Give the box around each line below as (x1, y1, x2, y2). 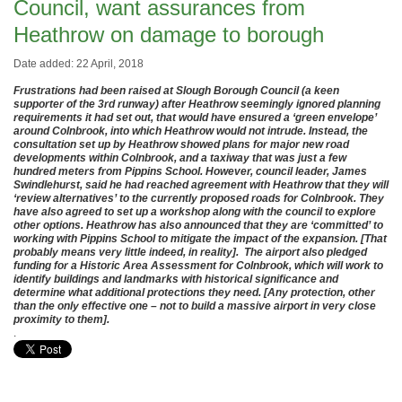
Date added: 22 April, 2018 (13, 57, 144, 70)
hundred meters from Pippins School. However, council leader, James (13, 165, 367, 178)
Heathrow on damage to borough (13, 22, 324, 47)
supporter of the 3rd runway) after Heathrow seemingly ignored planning (13, 98, 380, 110)
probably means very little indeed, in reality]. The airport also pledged (13, 246, 367, 258)
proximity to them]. (13, 313, 112, 326)
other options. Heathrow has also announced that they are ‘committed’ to (13, 219, 383, 232)
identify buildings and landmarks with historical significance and (13, 273, 338, 285)
